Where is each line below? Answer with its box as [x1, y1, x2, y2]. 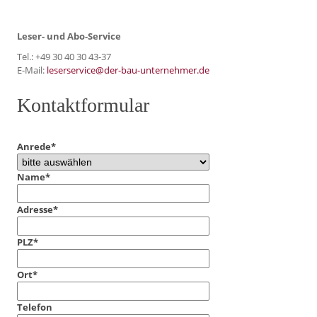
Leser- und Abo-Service [17, 29, 121, 42]
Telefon [17, 301, 52, 314]
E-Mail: [17, 63, 47, 76]
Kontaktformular [17, 94, 149, 117]
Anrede [17, 140, 51, 154]
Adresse [17, 203, 53, 217]
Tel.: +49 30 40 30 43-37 [17, 50, 111, 63]
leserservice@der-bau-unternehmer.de [47, 63, 209, 76]
